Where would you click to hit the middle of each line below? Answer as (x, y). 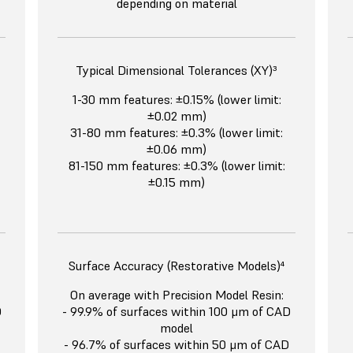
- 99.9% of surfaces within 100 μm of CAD (176, 312)
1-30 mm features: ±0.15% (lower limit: (176, 100)
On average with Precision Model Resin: (176, 295)
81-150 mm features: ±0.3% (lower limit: (176, 166)
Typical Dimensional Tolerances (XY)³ (176, 71)
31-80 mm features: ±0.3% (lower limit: (176, 133)
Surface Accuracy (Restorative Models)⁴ (176, 266)
